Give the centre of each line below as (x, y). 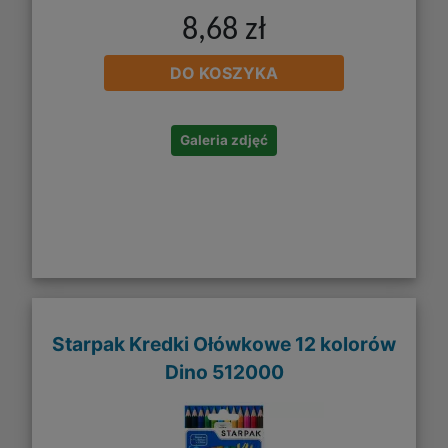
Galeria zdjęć (224, 140)
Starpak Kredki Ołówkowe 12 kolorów (224, 343)
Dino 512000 (224, 371)
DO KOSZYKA (224, 73)
